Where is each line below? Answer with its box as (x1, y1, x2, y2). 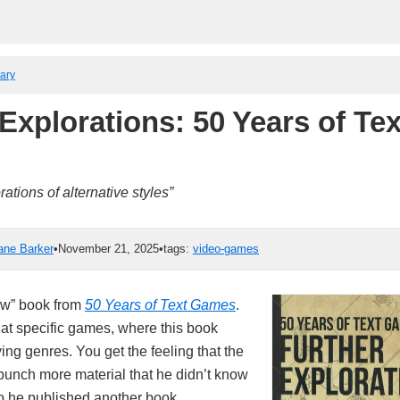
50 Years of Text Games (85, 296, 236, 312)
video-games (193, 241, 259, 255)
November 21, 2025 (58, 241, 159, 255)
